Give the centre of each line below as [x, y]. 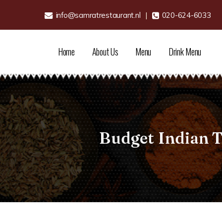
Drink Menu [185, 51]
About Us [105, 51]
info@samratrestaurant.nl [97, 15]
